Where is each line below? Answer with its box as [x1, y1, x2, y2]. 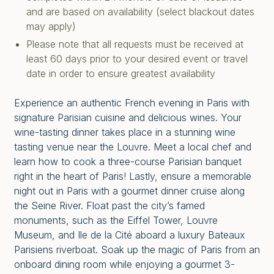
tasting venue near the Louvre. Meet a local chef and [14, 141, 251, 154]
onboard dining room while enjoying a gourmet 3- [14, 258, 235, 271]
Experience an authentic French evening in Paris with [14, 97, 250, 109]
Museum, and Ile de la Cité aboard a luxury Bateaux [14, 229, 245, 242]
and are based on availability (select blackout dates [26, 6, 254, 18]
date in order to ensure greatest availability [26, 67, 215, 80]
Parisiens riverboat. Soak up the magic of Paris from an [14, 243, 260, 256]
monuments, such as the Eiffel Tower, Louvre [14, 214, 218, 227]
